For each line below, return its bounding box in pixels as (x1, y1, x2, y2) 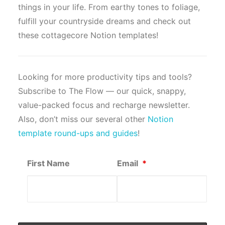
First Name (27, 158, 70, 168)
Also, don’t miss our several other (18, 114, 148, 124)
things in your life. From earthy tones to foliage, (18, 2, 200, 12)
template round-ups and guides (18, 128, 138, 138)
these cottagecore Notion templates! (18, 30, 158, 40)
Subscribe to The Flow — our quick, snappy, (18, 86, 186, 96)
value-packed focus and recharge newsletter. (18, 100, 190, 110)
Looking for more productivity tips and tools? (18, 72, 192, 82)
